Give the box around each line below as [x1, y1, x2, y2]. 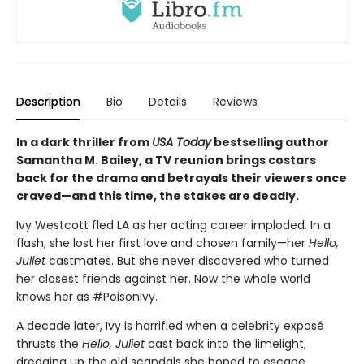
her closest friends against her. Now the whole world [16, 270, 310, 287]
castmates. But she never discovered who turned [45, 252, 329, 269]
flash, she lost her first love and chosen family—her [16, 234, 309, 251]
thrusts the [16, 335, 82, 352]
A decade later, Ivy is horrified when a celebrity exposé [16, 317, 324, 334]
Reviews [213, 93, 258, 110]
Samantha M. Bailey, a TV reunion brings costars [16, 151, 316, 168]
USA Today [152, 133, 211, 150]
